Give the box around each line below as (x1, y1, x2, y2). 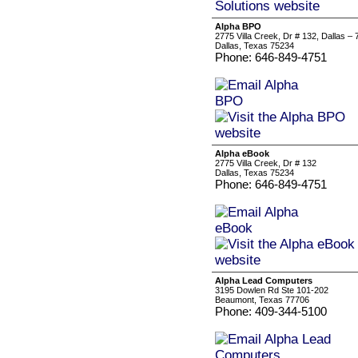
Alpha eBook (215, 149, 269, 158)
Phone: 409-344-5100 (215, 304, 327, 318)
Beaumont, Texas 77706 (215, 295, 309, 304)
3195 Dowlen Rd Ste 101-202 (215, 285, 328, 295)
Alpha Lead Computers (215, 276, 312, 285)
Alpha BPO (215, 22, 261, 31)
